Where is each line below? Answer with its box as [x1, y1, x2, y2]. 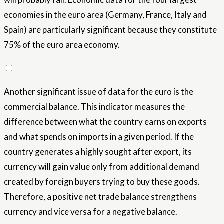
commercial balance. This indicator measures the [4, 101, 185, 112]
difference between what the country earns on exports [4, 116, 207, 127]
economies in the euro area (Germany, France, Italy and [4, 9, 207, 20]
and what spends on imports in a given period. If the [4, 131, 194, 142]
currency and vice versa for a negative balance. [4, 206, 177, 217]
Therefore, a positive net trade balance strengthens [4, 191, 197, 202]
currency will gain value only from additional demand [4, 161, 199, 172]
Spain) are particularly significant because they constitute [4, 24, 217, 35]
